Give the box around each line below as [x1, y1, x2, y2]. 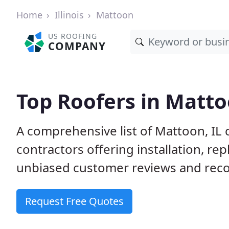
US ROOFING [48, 31, 98, 41]
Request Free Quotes [25, 194, 124, 208]
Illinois [55, 9, 84, 21]
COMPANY [48, 39, 106, 53]
